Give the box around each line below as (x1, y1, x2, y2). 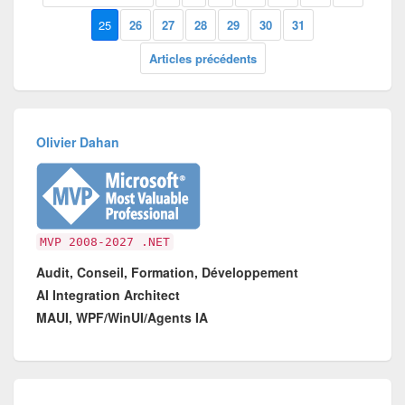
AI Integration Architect (36, 285, 181, 304)
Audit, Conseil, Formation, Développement (36, 262, 299, 281)
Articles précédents (148, 50, 257, 68)
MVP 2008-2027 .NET (40, 234, 171, 249)
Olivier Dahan (36, 132, 120, 151)
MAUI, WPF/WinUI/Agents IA (36, 307, 209, 326)
